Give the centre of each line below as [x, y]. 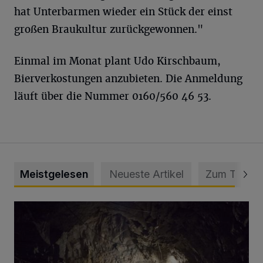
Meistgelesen [54, 174]
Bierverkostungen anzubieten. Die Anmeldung [128, 78]
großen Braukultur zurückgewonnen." [109, 29]
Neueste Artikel [146, 174]
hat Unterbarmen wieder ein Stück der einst [123, 11]
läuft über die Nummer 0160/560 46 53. [113, 96]
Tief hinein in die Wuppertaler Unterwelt [96, 208]
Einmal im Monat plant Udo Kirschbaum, [117, 61]
